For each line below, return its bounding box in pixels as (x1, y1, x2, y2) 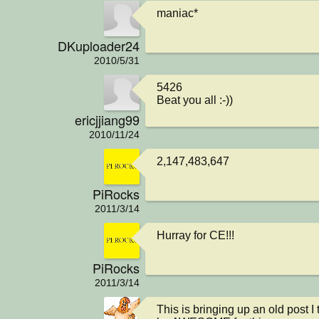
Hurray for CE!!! (157, 229, 234, 242)
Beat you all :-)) (157, 94, 233, 107)
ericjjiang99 (75, 110, 140, 129)
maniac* (157, 7, 198, 20)
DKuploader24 (58, 36, 140, 55)
